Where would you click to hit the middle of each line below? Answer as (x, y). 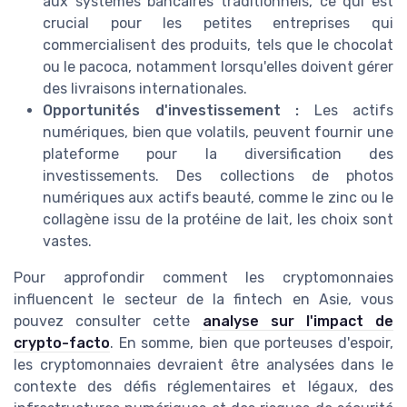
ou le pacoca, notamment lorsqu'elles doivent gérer (218, 67)
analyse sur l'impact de (298, 322)
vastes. (67, 242)
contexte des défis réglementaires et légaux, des (203, 387)
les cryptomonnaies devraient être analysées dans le (203, 365)
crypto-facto (62, 343)
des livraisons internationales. (145, 89)
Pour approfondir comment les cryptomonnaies (203, 278)
